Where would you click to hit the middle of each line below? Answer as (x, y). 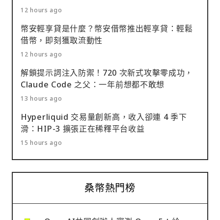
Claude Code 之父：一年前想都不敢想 (93, 84)
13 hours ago (41, 98)
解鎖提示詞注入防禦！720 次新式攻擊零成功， (107, 72)
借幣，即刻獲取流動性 (62, 40)
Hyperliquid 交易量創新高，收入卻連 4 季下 (104, 117)
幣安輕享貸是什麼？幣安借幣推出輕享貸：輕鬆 (107, 28)
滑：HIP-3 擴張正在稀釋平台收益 (83, 128)
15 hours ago (41, 142)
